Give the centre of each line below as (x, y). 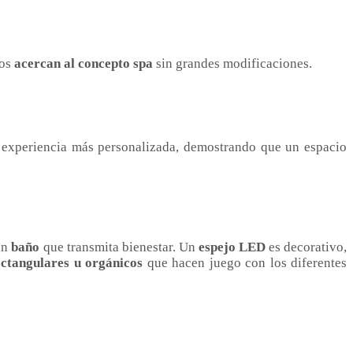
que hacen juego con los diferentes (245, 262)
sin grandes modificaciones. (232, 63)
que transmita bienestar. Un (119, 247)
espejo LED (232, 247)
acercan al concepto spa (84, 63)
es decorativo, (306, 247)
